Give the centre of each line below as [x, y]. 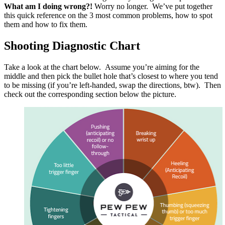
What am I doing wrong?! [48, 6]
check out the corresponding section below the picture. [90, 94]
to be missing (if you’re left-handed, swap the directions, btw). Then [113, 85]
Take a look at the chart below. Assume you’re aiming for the [102, 67]
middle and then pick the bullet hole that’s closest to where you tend [111, 76]
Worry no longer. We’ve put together [152, 6]
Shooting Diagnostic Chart [72, 45]
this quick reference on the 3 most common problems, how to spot [108, 15]
